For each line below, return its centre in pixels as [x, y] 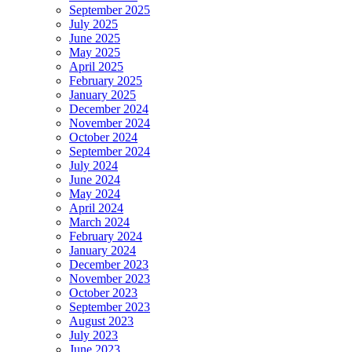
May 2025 [95, 53]
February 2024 [106, 236]
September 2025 [110, 10]
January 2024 [103, 251]
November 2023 [110, 279]
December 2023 [109, 265]
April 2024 [96, 208]
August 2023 [101, 321]
